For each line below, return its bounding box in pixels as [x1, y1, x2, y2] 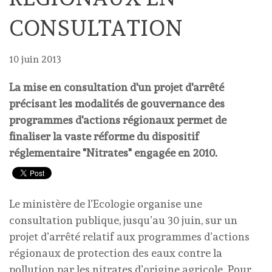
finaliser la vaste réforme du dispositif [9, 130, 199, 143]
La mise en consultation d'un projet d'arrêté [9, 81, 224, 93]
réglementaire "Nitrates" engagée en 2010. [9, 146, 217, 159]
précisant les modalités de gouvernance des [9, 97, 225, 110]
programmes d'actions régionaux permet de [9, 114, 226, 126]
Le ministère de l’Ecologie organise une [9, 197, 202, 210]
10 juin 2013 [9, 53, 61, 65]
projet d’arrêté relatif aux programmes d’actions [9, 230, 250, 243]
